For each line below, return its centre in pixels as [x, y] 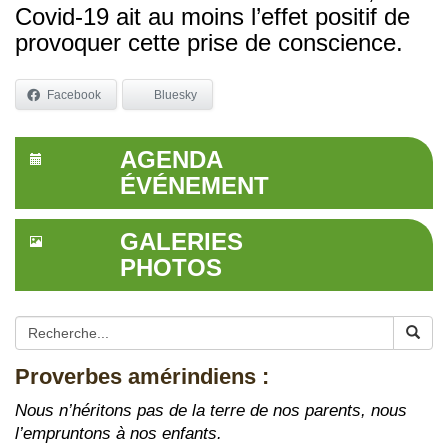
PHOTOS [170, 267]
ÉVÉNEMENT [194, 185]
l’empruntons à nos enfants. [118, 433]
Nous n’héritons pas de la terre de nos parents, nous [211, 410]
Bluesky [175, 94]
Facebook [74, 94]
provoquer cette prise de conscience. [209, 42]
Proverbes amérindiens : [142, 376]
